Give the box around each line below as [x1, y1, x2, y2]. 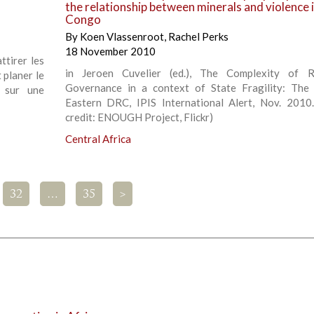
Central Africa [64, 132, 131, 146]
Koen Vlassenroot [79, 30, 164, 43]
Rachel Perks [168, 30, 228, 43]
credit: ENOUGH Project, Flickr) [64, 111, 213, 124]
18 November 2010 [64, 45, 156, 58]
